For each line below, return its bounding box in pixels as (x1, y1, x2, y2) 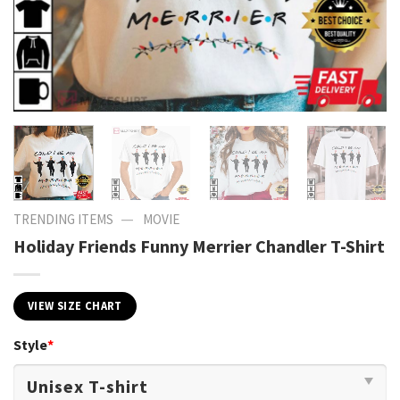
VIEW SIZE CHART (28, 298, 122, 312)
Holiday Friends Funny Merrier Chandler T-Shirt (13, 234, 385, 257)
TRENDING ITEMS (13, 211, 113, 229)
